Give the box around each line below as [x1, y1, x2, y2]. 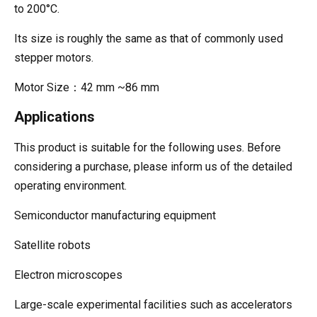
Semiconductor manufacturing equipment [14, 209, 216, 222]
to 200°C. [14, 2, 59, 16]
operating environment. [14, 179, 127, 192]
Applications [14, 108, 95, 125]
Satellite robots [14, 238, 91, 252]
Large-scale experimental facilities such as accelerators [14, 298, 292, 311]
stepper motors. [14, 51, 93, 64]
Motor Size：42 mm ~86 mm [14, 81, 159, 94]
